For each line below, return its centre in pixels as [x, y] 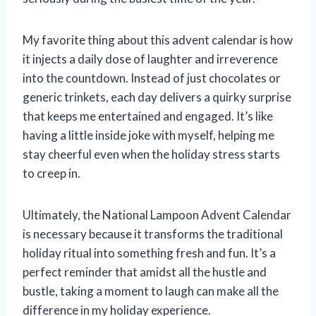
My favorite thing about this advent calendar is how [158, 39]
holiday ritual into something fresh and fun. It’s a [149, 253]
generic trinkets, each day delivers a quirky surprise [157, 97]
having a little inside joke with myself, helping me [148, 135]
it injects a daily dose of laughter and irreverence [150, 59]
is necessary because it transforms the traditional [153, 233]
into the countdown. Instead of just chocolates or [152, 78]
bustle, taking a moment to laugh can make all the [151, 291]
